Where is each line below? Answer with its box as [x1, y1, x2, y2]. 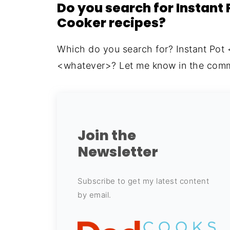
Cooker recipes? [57, 14, 166, 32]
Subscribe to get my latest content [78, 176, 209, 186]
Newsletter [78, 142, 158, 161]
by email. [78, 190, 111, 200]
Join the [78, 126, 136, 145]
